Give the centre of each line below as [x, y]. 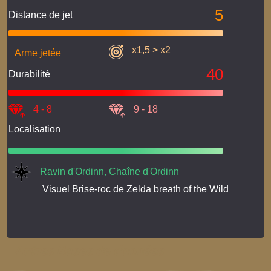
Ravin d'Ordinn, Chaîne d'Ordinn [110, 171]
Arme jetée [38, 53]
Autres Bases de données [89, 250]
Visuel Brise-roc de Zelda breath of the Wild [135, 189]
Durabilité [30, 74]
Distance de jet [41, 15]
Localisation [35, 129]
